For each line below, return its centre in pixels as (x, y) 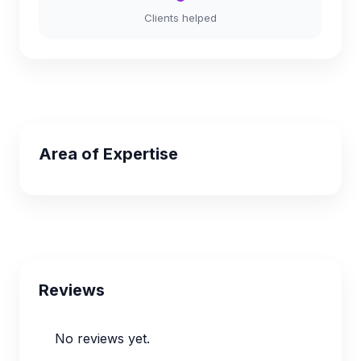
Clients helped (180, 18)
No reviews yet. (102, 338)
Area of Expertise (108, 154)
